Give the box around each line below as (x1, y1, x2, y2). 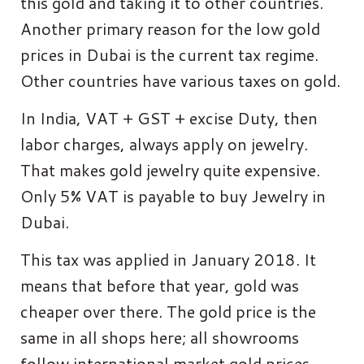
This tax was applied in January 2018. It (20, 247, 316, 271)
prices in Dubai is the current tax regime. (20, 42, 318, 66)
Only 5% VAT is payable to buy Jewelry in (20, 184, 326, 207)
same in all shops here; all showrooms (20, 325, 299, 349)
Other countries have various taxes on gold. (20, 68, 340, 92)
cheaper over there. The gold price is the (20, 299, 316, 323)
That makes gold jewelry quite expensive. (20, 158, 320, 181)
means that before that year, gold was (20, 273, 299, 297)
